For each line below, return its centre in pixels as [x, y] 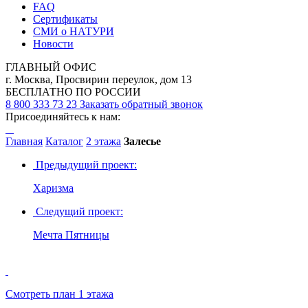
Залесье [142, 142]
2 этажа [103, 142]
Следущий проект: [78, 212]
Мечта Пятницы [71, 235]
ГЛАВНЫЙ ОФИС [51, 67]
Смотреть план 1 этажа [59, 294]
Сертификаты [65, 19]
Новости [53, 44]
